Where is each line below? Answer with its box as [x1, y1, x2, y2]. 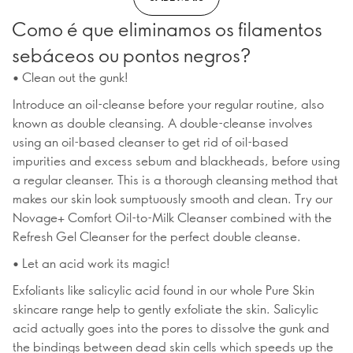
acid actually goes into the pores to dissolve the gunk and [13, 319, 329, 336]
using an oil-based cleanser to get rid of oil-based [13, 133, 288, 150]
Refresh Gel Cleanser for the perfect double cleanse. [13, 228, 301, 244]
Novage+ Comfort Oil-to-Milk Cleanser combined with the [13, 209, 332, 225]
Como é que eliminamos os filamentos [12, 16, 322, 41]
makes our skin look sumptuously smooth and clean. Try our [13, 190, 333, 206]
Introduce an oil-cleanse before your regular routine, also [13, 95, 324, 112]
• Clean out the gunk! [13, 69, 128, 85]
